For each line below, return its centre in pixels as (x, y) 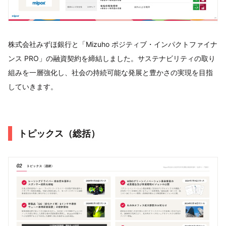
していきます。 (33, 86)
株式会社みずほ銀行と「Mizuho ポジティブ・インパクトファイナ (113, 44)
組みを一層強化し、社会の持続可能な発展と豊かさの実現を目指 (110, 72)
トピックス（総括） (59, 133)
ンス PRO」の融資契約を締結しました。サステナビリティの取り (112, 58)
